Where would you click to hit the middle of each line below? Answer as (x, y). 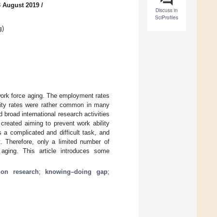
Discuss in (167, 10)
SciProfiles (167, 18)
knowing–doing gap (77, 171)
